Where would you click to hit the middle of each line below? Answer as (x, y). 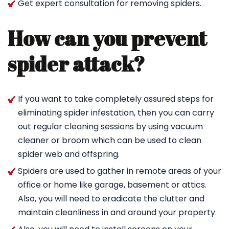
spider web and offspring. (69, 154)
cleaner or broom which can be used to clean (110, 140)
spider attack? (80, 64)
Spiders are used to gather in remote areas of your (120, 171)
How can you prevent (107, 38)
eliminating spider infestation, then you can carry (116, 113)
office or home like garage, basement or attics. (112, 185)
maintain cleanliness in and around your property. (117, 212)
